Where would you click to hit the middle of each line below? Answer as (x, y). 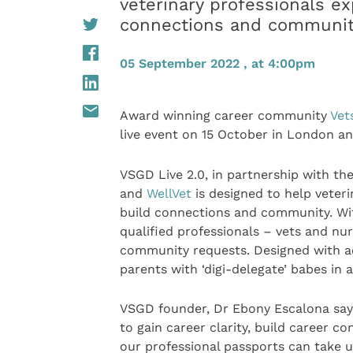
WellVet (169, 193)
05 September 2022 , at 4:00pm (217, 64)
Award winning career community (225, 116)
